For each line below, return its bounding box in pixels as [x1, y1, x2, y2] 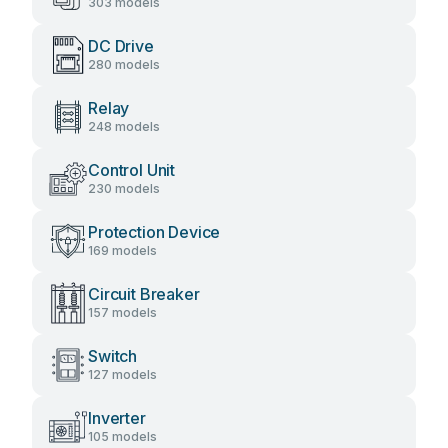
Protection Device [88, 222, 221, 242]
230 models [88, 181, 160, 196]
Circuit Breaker [88, 284, 200, 304]
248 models [88, 119, 160, 134]
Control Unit [88, 160, 176, 180]
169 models [88, 243, 157, 258]
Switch [88, 346, 138, 366]
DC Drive [88, 36, 154, 56]
